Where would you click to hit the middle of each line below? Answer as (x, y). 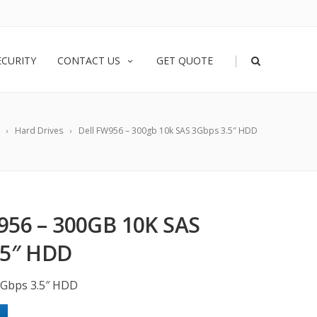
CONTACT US (89, 60)
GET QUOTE (185, 60)
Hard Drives (39, 131)
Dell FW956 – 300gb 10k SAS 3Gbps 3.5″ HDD (168, 131)
